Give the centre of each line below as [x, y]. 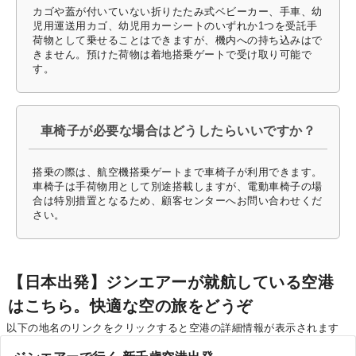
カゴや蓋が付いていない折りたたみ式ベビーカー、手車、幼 [178, 11]
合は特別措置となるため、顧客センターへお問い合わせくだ [178, 200]
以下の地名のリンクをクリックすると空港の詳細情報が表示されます [173, 327]
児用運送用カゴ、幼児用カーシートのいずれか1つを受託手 [175, 25]
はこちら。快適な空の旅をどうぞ [130, 306]
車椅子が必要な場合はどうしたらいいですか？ [178, 130]
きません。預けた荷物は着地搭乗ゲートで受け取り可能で [172, 54]
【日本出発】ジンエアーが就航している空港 [171, 282]
